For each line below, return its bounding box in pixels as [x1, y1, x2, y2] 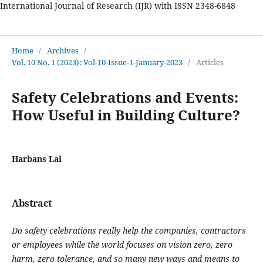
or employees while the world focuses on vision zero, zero [11, 238, 232, 250]
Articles [195, 56, 224, 68]
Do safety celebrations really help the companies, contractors [11, 224, 246, 236]
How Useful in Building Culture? [11, 104, 240, 124]
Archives [46, 45, 79, 56]
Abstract [11, 196, 52, 210]
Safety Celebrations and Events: [11, 87, 238, 107]
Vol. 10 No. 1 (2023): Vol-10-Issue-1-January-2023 [11, 56, 183, 68]
